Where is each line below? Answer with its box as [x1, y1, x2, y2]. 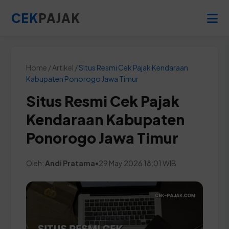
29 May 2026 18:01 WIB [99, 158, 176, 168]
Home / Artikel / [26, 63, 79, 72]
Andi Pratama [45, 158, 95, 168]
